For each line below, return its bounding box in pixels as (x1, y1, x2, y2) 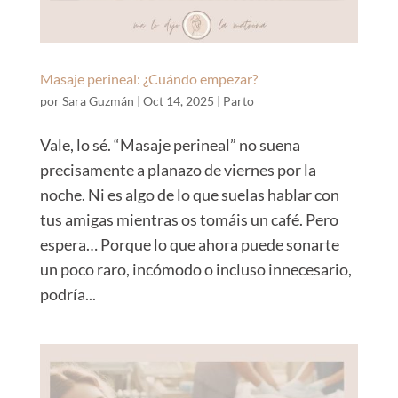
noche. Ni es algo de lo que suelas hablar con (39, 185, 339, 205)
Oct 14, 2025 (142, 93, 214, 109)
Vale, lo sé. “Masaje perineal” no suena (39, 135, 300, 155)
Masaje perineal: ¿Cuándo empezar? (39, 70, 258, 88)
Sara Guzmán (61, 93, 134, 109)
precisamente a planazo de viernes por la (39, 160, 316, 180)
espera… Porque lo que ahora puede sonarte (39, 235, 339, 255)
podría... (39, 284, 96, 305)
